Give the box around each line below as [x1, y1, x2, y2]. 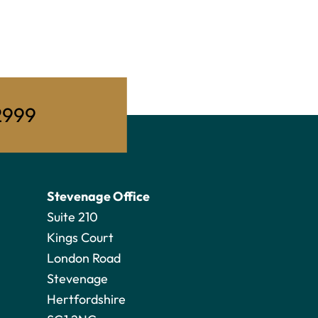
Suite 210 [47, 209, 98, 225]
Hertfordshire [47, 291, 126, 307]
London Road [47, 250, 121, 266]
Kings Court [47, 229, 114, 246]
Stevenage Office [47, 188, 150, 204]
